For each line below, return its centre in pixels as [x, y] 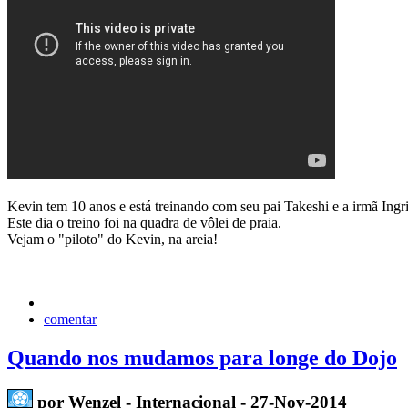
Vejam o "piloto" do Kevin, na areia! [112, 240]
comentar [70, 320]
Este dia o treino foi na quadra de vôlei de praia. [144, 223]
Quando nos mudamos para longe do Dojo [202, 358]
